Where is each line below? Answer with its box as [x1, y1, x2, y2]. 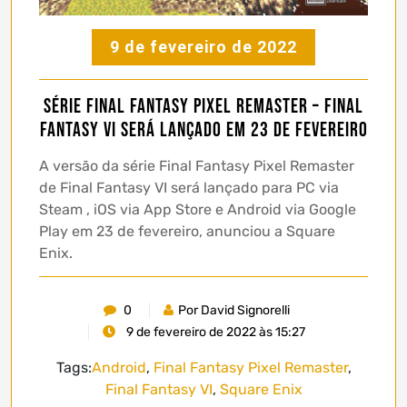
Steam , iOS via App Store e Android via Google [39, 201, 356, 219]
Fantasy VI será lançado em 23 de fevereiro [39, 118, 368, 144]
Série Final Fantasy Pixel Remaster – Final [44, 94, 363, 120]
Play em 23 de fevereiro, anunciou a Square [39, 223, 335, 241]
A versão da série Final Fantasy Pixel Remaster [39, 157, 354, 175]
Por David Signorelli [178, 303, 290, 319]
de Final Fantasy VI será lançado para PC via [39, 179, 339, 197]
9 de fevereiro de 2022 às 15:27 [124, 324, 305, 341]
